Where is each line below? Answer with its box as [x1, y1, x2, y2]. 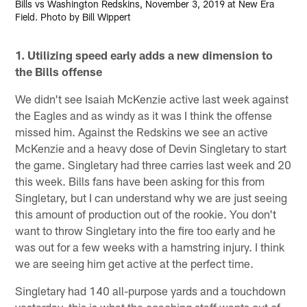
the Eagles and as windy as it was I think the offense [15, 108, 273, 122]
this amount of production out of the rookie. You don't [15, 206, 277, 221]
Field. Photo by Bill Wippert [15, 10, 132, 23]
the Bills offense [15, 64, 103, 78]
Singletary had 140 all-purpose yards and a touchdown [15, 283, 286, 297]
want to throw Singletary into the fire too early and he [15, 223, 276, 237]
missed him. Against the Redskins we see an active [15, 124, 269, 138]
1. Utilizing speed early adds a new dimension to [15, 47, 273, 62]
